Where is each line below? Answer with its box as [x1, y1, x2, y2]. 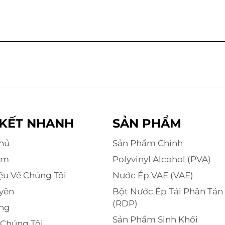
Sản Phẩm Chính [113, 138, 183, 148]
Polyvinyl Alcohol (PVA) [113, 154, 211, 164]
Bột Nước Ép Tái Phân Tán [113, 186, 223, 196]
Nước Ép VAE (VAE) [113, 170, 193, 180]
